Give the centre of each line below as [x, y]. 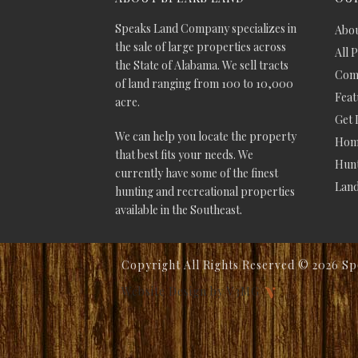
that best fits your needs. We [184, 155]
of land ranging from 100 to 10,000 [204, 84]
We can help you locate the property [206, 137]
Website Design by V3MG [192, 292]
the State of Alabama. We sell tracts [202, 66]
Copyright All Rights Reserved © [217, 265]
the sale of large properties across [201, 47]
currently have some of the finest [197, 173]
